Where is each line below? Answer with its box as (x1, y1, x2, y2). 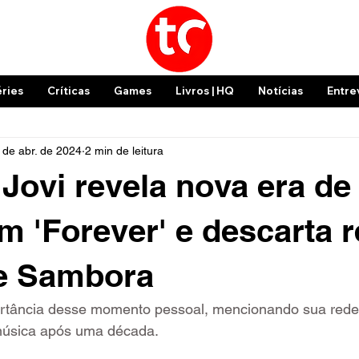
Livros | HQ (175, 84, 234, 97)
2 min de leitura (85, 143, 163, 157)
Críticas (46, 84, 90, 97)
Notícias (257, 84, 303, 97)
